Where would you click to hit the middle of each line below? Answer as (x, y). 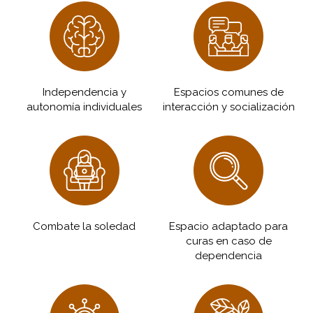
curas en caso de (228, 241)
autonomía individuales (85, 107)
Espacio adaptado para (229, 226)
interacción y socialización (228, 107)
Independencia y (84, 92)
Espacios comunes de (228, 92)
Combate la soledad (85, 226)
